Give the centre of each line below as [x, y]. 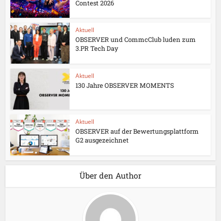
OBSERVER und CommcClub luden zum [136, 40]
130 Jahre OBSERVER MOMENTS [125, 85]
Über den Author [110, 175]
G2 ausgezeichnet [102, 140]
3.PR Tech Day [97, 49]
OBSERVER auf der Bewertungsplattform [137, 131]
